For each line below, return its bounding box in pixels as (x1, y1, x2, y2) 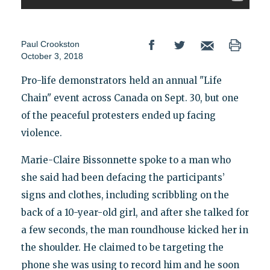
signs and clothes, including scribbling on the (20, 189, 229, 201)
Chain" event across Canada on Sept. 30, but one (20, 92, 239, 104)
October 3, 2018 (20, 51, 83, 61)
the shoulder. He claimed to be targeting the (20, 242, 224, 254)
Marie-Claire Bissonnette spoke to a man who (20, 154, 231, 166)
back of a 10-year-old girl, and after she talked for (20, 207, 249, 219)
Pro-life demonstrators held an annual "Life (20, 75, 222, 87)
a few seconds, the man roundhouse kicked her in (20, 224, 248, 236)
